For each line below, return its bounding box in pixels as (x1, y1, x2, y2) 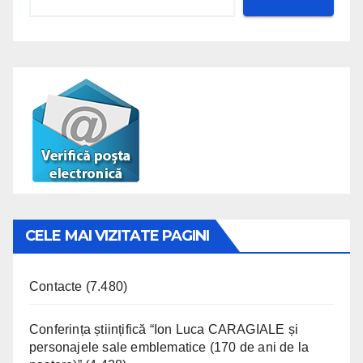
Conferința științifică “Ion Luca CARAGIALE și (29, 322, 299, 336)
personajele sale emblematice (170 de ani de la (29, 340, 310, 354)
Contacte (29, 279, 83, 293)
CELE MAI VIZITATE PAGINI (25, 226, 210, 245)
